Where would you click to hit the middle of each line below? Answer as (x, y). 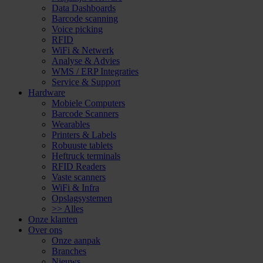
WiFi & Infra (75, 187)
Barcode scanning (85, 18)
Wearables (71, 124)
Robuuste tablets (82, 145)
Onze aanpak (76, 240)
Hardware (47, 92)
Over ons (45, 230)
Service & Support (86, 82)
